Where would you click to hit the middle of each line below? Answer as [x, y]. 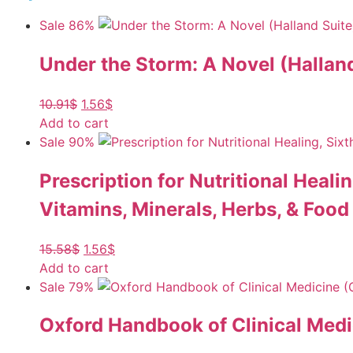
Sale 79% [67, 286]
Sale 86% [67, 25]
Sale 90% [67, 141]
